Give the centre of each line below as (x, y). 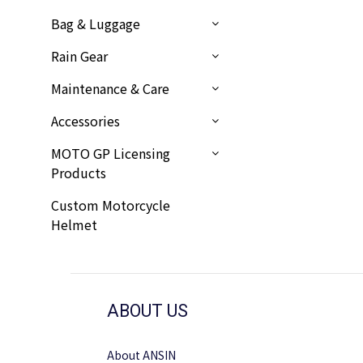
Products (79, 173)
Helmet (74, 225)
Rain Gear (79, 56)
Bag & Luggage (96, 24)
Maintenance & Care (110, 89)
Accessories (85, 121)
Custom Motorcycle (111, 205)
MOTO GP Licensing (111, 154)
